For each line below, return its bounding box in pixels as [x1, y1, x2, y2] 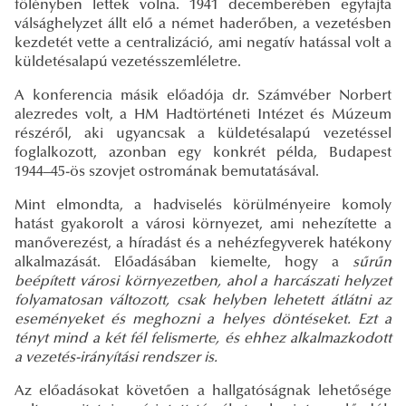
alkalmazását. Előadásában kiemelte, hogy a [14, 256, 339, 271]
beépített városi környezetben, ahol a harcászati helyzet [14, 275, 391, 290]
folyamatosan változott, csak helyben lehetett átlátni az [14, 294, 391, 309]
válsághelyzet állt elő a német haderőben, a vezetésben [14, 17, 391, 33]
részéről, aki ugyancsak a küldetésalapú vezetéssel [14, 127, 391, 142]
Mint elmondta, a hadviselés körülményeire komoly [14, 198, 391, 214]
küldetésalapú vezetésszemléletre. [14, 55, 241, 71]
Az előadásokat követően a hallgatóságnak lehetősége [14, 384, 391, 400]
